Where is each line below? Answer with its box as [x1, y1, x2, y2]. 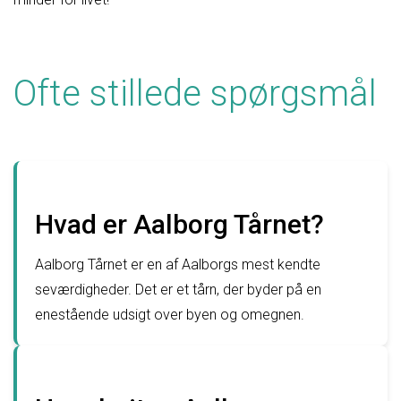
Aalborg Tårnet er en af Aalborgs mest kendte [35, 255, 320, 273]
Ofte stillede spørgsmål [13, 72, 377, 115]
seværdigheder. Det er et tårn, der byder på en [35, 280, 321, 298]
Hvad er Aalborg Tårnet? [35, 208, 324, 240]
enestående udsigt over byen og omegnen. [35, 305, 304, 323]
